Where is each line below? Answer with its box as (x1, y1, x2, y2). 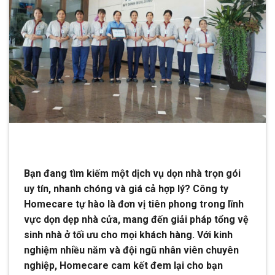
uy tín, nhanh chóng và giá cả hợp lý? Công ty (24, 182, 228, 195)
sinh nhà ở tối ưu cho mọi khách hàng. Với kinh (24, 228, 233, 241)
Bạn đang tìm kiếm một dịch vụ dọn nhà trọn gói (24, 167, 241, 179)
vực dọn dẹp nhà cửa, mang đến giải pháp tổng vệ (24, 213, 249, 225)
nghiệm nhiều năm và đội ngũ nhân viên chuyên (24, 244, 239, 256)
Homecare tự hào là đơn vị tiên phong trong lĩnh (24, 198, 244, 210)
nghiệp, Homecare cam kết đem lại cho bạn (24, 259, 223, 271)
